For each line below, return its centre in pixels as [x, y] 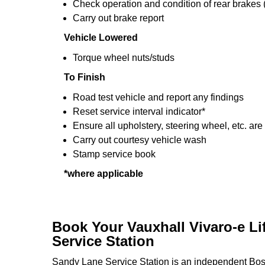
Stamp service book [114, 154]
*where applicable [104, 174]
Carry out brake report [118, 18]
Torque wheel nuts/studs [124, 58]
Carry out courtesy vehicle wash [140, 140]
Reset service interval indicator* [139, 112]
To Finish [85, 77]
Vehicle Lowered [101, 38]
